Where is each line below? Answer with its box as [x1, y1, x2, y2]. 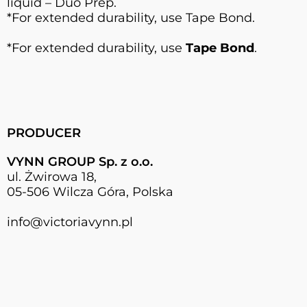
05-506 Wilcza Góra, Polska [7, 184, 173, 199]
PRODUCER [7, 125, 81, 140]
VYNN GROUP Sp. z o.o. [7, 153, 153, 169]
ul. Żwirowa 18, [7, 169, 97, 184]
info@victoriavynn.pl [7, 214, 133, 230]
